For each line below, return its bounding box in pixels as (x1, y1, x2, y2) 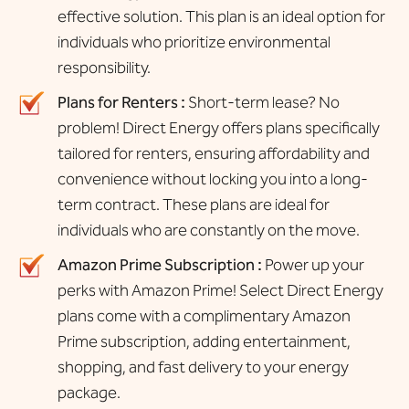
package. (57, 382, 121, 403)
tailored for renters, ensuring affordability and (57, 142, 370, 163)
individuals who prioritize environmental (57, 31, 330, 52)
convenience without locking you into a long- (57, 168, 368, 189)
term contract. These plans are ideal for (57, 194, 330, 215)
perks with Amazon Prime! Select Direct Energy (57, 279, 383, 300)
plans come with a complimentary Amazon (57, 305, 351, 326)
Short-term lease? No (184, 91, 340, 112)
